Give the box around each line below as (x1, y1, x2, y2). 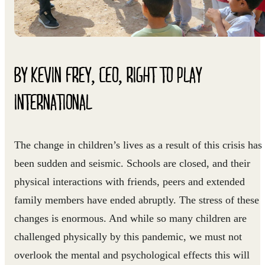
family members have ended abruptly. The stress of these (14, 194, 259, 206)
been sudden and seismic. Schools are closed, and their (14, 157, 250, 169)
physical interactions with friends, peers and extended (14, 176, 245, 188)
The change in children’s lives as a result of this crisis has (14, 139, 262, 151)
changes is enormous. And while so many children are (14, 212, 247, 224)
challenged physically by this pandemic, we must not (14, 231, 242, 243)
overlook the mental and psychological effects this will (14, 249, 250, 261)
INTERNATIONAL (14, 88, 92, 115)
